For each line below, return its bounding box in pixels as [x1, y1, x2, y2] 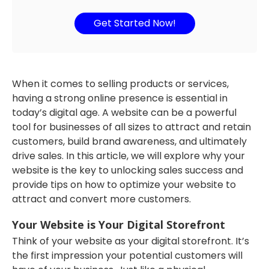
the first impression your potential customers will [12, 248, 243, 262]
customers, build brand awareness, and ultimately [12, 134, 247, 148]
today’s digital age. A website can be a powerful [12, 105, 237, 119]
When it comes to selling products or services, [12, 76, 229, 91]
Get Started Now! [93, 16, 176, 31]
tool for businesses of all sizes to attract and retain [12, 119, 251, 134]
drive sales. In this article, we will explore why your [12, 148, 245, 163]
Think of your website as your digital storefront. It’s [12, 234, 249, 248]
